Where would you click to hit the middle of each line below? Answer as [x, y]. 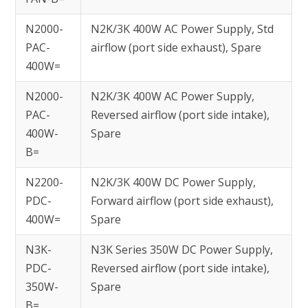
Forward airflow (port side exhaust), [183, 201]
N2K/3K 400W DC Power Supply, [174, 182]
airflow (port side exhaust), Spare [176, 47]
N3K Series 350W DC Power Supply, [182, 250]
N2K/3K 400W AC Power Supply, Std [183, 29]
